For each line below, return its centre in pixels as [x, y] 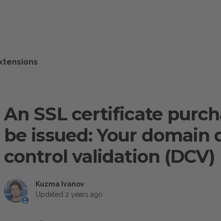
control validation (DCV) [110, 156]
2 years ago [84, 194]
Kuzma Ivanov [60, 184]
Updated [50, 194]
